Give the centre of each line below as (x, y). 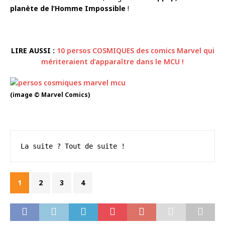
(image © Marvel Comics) (50, 94)
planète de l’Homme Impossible (68, 8)
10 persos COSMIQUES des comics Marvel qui (135, 50)
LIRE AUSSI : (33, 50)
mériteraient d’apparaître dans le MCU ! (113, 61)
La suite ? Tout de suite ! (73, 146)
